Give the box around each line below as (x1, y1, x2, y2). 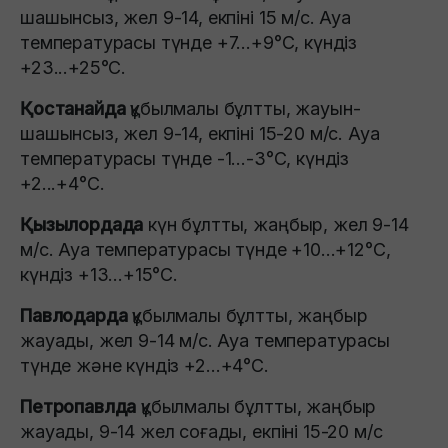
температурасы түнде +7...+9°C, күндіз (20, 31, 358, 53)
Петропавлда (20, 395, 142, 417)
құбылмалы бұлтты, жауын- (130, 97, 361, 119)
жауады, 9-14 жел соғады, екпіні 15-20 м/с (20, 420, 383, 442)
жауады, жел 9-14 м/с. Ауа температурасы (20, 329, 390, 351)
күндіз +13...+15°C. (20, 263, 178, 285)
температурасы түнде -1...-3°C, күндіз (20, 147, 350, 169)
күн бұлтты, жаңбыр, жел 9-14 (148, 213, 409, 235)
